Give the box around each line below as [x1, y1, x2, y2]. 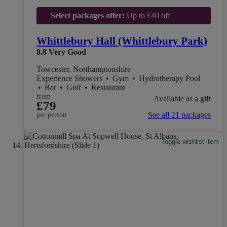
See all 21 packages [148, 110, 211, 119]
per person [36, 110, 66, 119]
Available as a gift [154, 94, 211, 103]
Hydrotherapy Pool [139, 73, 202, 83]
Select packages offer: [50, 11, 125, 20]
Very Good [49, 47, 86, 56]
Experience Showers [36, 73, 104, 83]
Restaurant [91, 83, 125, 92]
